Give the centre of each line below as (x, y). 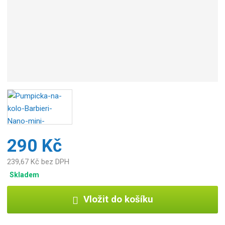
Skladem (25, 175)
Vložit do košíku (118, 200)
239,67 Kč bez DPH (38, 162)
